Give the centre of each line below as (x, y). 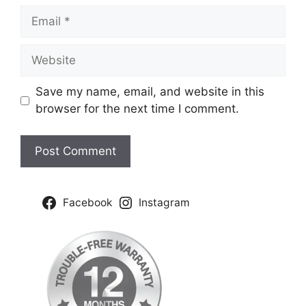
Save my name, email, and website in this (150, 92)
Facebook (87, 202)
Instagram (165, 202)
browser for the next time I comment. (137, 109)
